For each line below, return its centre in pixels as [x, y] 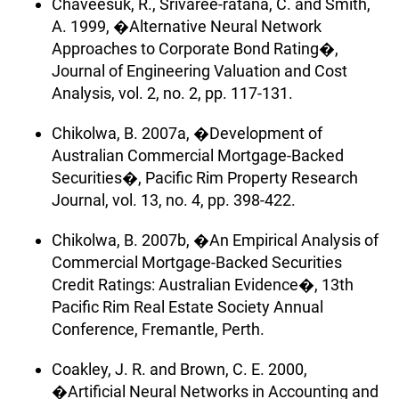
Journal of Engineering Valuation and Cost [199, 70]
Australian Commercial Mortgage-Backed [198, 155]
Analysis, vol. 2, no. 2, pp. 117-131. [172, 93]
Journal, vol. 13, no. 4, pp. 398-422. [174, 199]
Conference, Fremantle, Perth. [158, 329]
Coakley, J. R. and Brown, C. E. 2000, [179, 369]
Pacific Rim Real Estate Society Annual [187, 306]
